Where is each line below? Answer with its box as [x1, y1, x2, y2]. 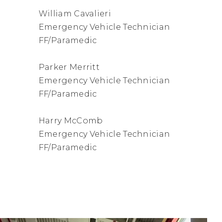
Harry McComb [38, 115, 103, 125]
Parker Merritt [38, 62, 100, 72]
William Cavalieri [38, 8, 111, 18]
